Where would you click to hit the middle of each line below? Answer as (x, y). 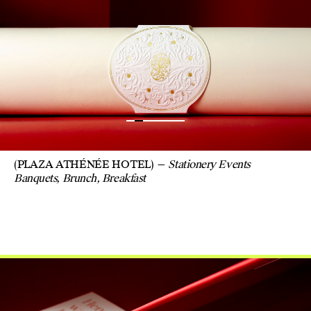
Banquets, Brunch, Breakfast (80, 178)
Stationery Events (209, 164)
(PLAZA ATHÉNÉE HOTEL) (84, 164)
